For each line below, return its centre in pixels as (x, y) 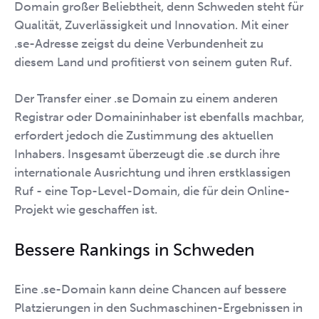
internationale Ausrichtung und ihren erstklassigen (152, 172)
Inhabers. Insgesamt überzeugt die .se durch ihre (147, 154)
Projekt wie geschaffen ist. (86, 209)
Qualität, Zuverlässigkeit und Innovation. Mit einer (151, 25)
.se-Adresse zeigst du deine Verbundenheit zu (139, 43)
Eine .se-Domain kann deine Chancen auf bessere (150, 289)
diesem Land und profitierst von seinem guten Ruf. (153, 62)
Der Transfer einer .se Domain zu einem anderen (146, 98)
